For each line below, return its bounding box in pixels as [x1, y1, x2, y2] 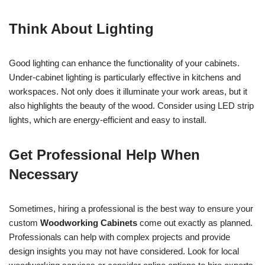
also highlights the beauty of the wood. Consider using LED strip [9, 100, 254, 111]
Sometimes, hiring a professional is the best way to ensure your [9, 203, 253, 214]
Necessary [9, 166, 78, 182]
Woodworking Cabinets [40, 217, 137, 228]
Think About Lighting [9, 20, 154, 37]
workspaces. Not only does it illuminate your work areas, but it [9, 86, 247, 96]
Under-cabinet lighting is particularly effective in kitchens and [9, 72, 241, 82]
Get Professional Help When [9, 146, 200, 163]
